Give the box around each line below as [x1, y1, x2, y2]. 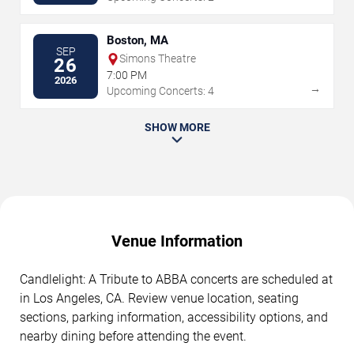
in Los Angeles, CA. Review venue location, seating [20, 291, 299, 307]
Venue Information [111, 232, 243, 251]
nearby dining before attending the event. [20, 329, 247, 345]
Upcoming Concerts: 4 [107, 85, 214, 98]
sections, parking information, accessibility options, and [20, 310, 328, 326]
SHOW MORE [144, 121, 210, 134]
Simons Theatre [119, 52, 196, 66]
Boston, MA [107, 33, 168, 48]
